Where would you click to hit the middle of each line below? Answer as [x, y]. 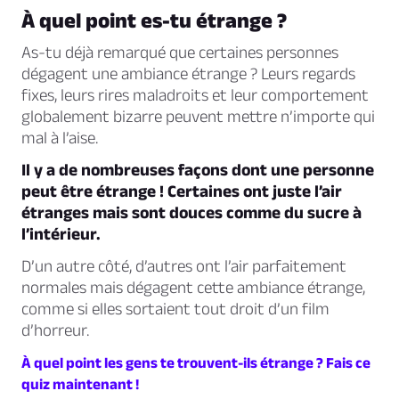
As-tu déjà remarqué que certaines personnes [180, 53]
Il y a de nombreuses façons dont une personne [198, 170]
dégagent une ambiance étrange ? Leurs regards [188, 74]
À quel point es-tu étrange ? [154, 20]
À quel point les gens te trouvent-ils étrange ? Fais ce [196, 363]
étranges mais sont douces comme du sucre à [191, 213]
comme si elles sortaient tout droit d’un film [175, 309]
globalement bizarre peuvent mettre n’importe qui [198, 117]
